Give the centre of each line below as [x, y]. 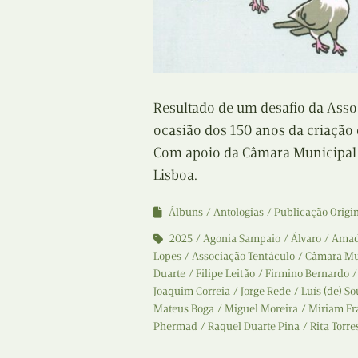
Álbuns [186, 212]
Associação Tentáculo [243, 256]
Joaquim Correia [192, 291]
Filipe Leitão [225, 273]
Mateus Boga [184, 308]
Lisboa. [175, 175]
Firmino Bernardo [307, 273]
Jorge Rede [266, 291]
